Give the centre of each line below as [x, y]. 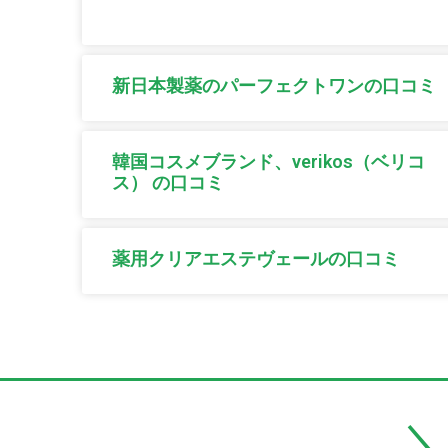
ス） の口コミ [168, 183]
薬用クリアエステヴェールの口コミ [256, 259]
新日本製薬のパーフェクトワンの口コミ [274, 86]
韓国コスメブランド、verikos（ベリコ [268, 162]
